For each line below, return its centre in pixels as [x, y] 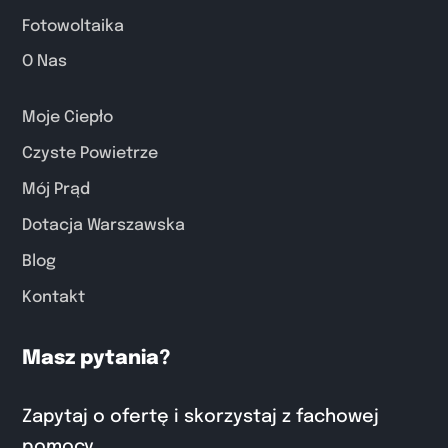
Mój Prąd [56, 190]
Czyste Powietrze [90, 154]
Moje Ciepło [68, 118]
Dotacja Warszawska [104, 226]
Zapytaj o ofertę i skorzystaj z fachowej [201, 417]
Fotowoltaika [73, 27]
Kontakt [54, 298]
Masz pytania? [96, 359]
